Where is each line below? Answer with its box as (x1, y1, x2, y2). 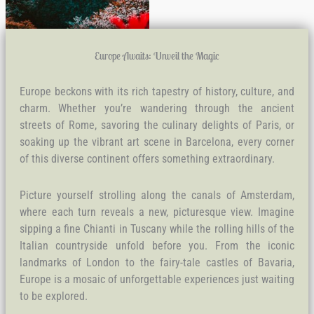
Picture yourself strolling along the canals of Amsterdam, (19, 189, 295, 203)
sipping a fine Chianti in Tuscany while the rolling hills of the (19, 222, 295, 236)
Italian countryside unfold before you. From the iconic (19, 239, 295, 253)
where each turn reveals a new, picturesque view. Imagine (19, 205, 295, 219)
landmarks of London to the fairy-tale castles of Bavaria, (19, 256, 295, 270)
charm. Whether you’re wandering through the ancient (19, 102, 295, 116)
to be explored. (19, 289, 88, 303)
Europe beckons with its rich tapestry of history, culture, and (19, 85, 295, 99)
